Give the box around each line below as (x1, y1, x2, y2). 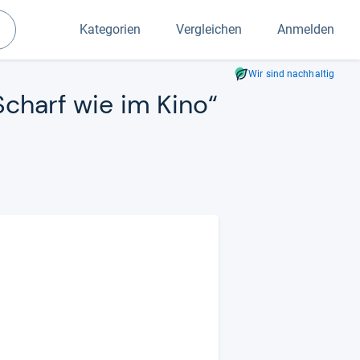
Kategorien (80, 22, 141, 37)
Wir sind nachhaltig (248, 68, 334, 80)
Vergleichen (176, 22, 242, 37)
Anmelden (277, 22, 334, 37)
